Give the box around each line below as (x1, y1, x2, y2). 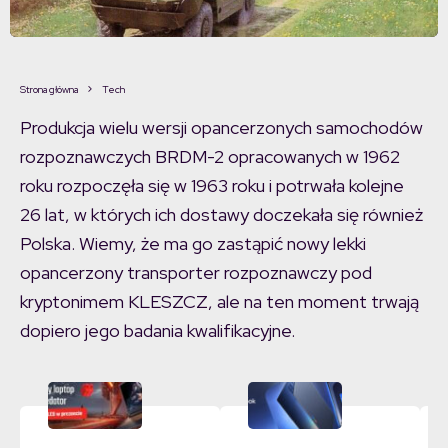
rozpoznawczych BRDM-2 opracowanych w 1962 (20, 145, 400, 169)
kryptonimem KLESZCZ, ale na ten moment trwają (20, 290, 419, 314)
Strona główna (20, 83, 78, 97)
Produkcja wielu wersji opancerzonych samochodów (20, 116, 423, 140)
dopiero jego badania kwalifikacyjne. (20, 319, 295, 343)
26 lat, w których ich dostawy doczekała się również (20, 203, 423, 227)
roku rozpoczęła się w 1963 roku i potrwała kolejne (20, 174, 404, 198)
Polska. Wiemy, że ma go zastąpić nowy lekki (20, 232, 366, 256)
